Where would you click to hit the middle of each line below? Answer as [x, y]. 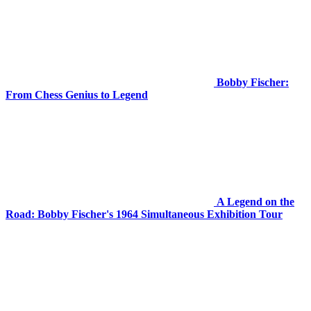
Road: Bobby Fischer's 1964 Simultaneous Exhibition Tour [144, 215]
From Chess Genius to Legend [77, 95]
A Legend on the [255, 202]
